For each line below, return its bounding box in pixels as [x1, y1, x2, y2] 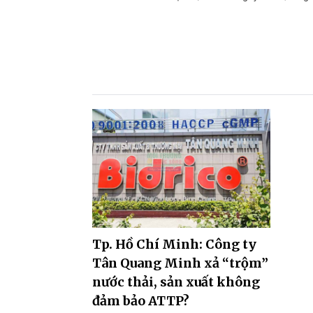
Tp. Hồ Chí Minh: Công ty [92, 235, 256, 252]
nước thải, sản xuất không [92, 273, 260, 290]
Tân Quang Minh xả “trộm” [92, 254, 268, 271]
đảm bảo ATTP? [92, 292, 189, 309]
